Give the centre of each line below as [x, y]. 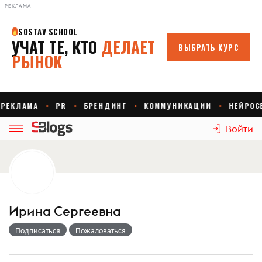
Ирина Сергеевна [65, 211]
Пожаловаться [101, 230]
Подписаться [38, 230]
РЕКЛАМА [18, 6]
